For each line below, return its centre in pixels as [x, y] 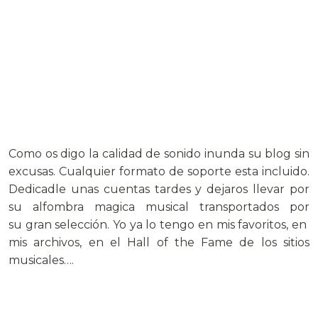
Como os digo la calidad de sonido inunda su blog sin [159, 153]
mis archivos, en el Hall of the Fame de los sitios [159, 242]
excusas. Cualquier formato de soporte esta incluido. [159, 171]
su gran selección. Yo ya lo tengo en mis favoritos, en [159, 224]
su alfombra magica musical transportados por [159, 207]
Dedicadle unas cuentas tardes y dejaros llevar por [159, 189]
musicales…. [41, 260]
